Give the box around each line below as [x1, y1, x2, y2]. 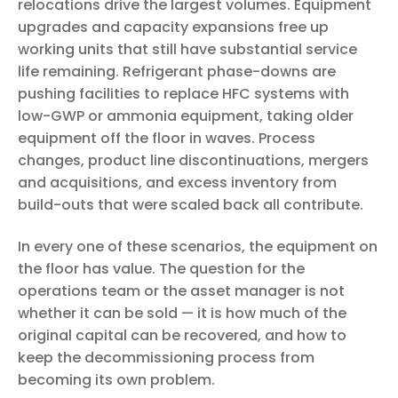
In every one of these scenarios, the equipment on [18, 236, 378, 258]
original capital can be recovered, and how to [18, 325, 346, 346]
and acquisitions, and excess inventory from [18, 171, 337, 193]
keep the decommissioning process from [18, 347, 314, 369]
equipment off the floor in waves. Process [18, 127, 315, 148]
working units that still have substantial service [18, 38, 357, 60]
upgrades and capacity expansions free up [18, 16, 329, 37]
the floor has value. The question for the [18, 259, 305, 280]
